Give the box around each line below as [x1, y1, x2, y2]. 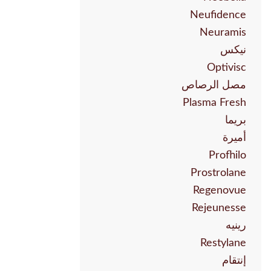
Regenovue [193, 185, 246, 197]
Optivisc [207, 62, 246, 74]
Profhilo [209, 150, 246, 162]
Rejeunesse [192, 203, 246, 214]
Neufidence [190, 10, 246, 21]
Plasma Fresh [183, 97, 246, 109]
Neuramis [200, 27, 246, 39]
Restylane [200, 238, 246, 249]
